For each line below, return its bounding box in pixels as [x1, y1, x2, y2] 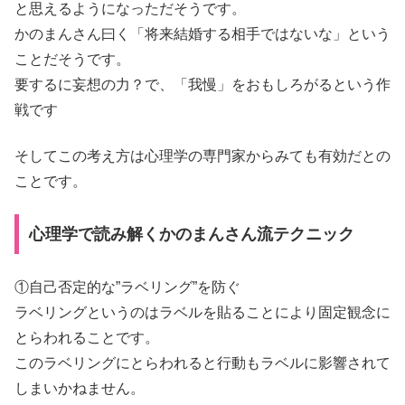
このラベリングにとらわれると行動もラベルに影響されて [14, 354, 391, 371]
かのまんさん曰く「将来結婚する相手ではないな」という [14, 26, 391, 42]
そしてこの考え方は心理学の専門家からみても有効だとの [14, 147, 391, 164]
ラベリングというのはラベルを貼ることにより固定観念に [14, 304, 391, 320]
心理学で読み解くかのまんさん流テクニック [28, 225, 354, 244]
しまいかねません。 [14, 380, 145, 396]
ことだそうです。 [14, 52, 130, 68]
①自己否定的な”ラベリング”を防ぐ [14, 278, 240, 295]
